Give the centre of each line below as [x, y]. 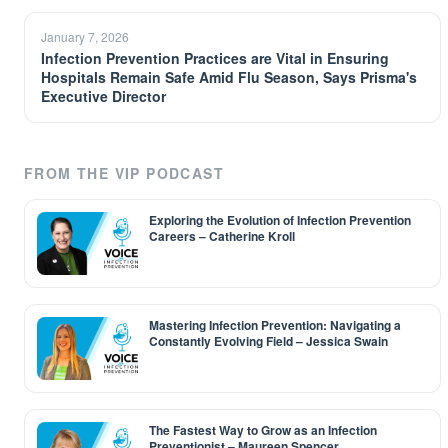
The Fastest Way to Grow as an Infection [263, 430]
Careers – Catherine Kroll [222, 236]
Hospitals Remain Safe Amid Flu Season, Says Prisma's [229, 77]
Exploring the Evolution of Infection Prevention [280, 220]
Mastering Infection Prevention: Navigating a [275, 325]
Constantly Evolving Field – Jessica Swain [268, 341]
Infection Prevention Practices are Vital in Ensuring [215, 58]
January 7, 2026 [85, 36]
